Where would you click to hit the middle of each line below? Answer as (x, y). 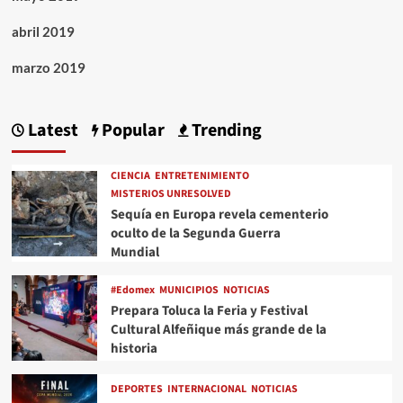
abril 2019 (43, 32)
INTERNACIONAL (206, 389)
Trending (224, 131)
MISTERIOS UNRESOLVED (170, 194)
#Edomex (132, 290)
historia (134, 348)
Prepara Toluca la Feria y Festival (209, 310)
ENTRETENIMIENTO (201, 176)
